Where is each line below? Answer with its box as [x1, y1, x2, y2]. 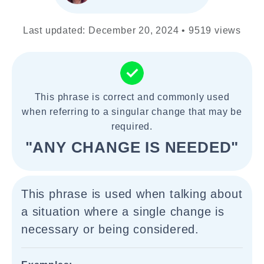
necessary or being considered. [21, 223, 199, 236]
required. [111, 121, 153, 131]
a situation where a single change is [21, 205, 225, 218]
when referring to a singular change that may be [22, 107, 242, 117]
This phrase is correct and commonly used [34, 92, 230, 102]
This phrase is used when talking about [21, 187, 243, 200]
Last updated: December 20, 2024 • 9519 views [22, 25, 242, 35]
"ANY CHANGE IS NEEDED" [25, 138, 239, 156]
